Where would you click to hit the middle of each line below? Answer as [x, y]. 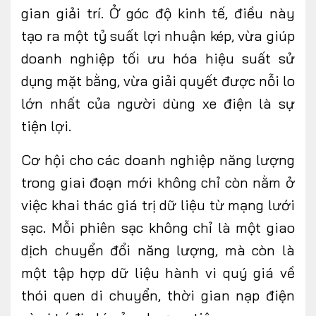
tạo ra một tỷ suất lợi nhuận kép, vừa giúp [158, 36]
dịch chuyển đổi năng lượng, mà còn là [158, 250]
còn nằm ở [260, 183]
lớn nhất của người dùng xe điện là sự [158, 104]
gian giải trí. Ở [74, 13]
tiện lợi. [46, 126]
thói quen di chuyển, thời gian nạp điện [158, 296]
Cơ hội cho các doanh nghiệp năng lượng [158, 160]
